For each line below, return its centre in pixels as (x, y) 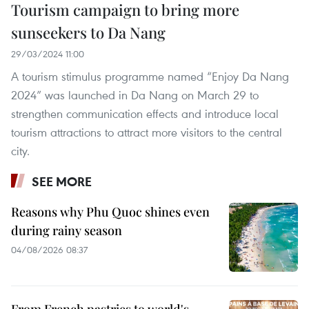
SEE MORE (62, 182)
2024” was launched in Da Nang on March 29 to (135, 95)
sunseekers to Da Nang (88, 33)
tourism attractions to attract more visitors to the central (147, 132)
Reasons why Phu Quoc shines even (110, 212)
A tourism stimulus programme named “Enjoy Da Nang (150, 77)
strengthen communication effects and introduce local (145, 114)
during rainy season (67, 231)
